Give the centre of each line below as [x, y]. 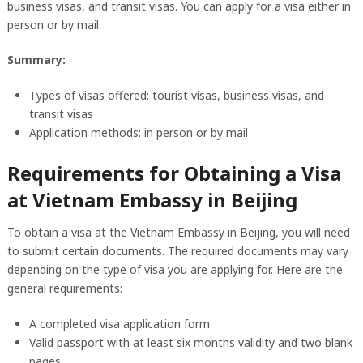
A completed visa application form [119, 324]
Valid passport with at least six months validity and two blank [190, 343]
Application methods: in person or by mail [138, 133]
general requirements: [64, 288]
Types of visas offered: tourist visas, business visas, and [176, 96]
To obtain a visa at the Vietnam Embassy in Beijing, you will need [178, 233]
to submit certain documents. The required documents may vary [177, 251]
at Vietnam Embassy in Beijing [152, 200]
